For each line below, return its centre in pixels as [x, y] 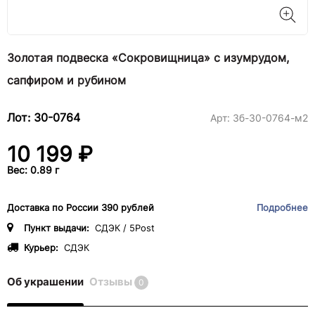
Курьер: [41, 248]
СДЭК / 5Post [125, 228]
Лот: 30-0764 [44, 117]
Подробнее [282, 208]
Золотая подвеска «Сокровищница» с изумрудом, [148, 58]
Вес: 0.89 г [33, 170]
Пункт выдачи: [57, 228]
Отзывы [112, 282]
